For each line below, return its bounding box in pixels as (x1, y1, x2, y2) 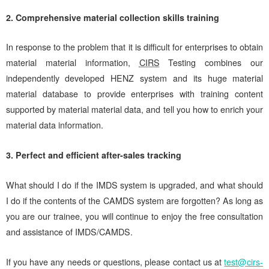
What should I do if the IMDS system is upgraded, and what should (5, 179, 264, 192)
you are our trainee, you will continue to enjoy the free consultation (5, 210, 264, 223)
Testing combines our (159, 56, 264, 69)
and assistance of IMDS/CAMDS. (5, 226, 133, 238)
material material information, (5, 56, 139, 69)
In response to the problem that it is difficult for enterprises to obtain (5, 41, 264, 53)
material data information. (5, 119, 103, 131)
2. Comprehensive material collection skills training (5, 11, 219, 23)
